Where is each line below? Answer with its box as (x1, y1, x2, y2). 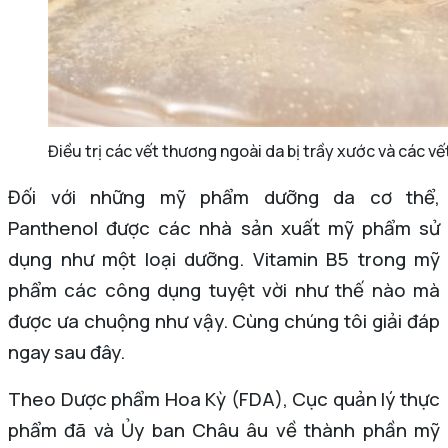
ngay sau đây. (8, 339, 125, 365)
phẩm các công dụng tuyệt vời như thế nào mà (8, 277, 440, 303)
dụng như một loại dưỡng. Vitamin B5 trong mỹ (8, 246, 440, 272)
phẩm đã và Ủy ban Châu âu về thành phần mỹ (8, 417, 440, 443)
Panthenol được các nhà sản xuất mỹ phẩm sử (8, 215, 440, 241)
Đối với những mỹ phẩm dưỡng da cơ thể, (8, 184, 440, 210)
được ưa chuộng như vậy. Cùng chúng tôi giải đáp (8, 308, 440, 334)
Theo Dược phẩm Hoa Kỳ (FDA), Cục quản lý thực (8, 386, 440, 412)
